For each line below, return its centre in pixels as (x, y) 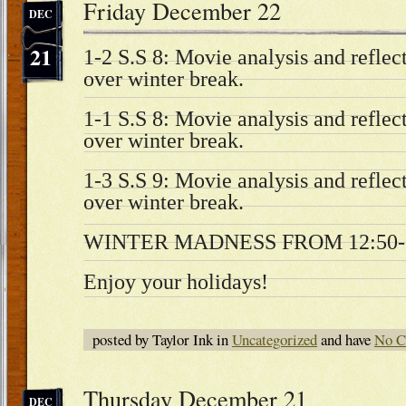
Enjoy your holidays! (176, 282)
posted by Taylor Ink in (162, 339)
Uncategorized (275, 339)
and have (346, 339)
